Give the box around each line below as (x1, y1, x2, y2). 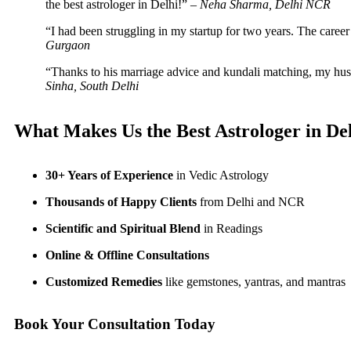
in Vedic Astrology (173, 168, 269, 182)
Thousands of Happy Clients (45, 194, 197, 208)
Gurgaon (45, 38, 90, 52)
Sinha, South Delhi (45, 78, 139, 92)
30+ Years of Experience (45, 168, 173, 182)
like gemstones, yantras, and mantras (162, 274, 346, 288)
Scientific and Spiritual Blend (45, 221, 201, 235)
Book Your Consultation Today (14, 315, 215, 332)
